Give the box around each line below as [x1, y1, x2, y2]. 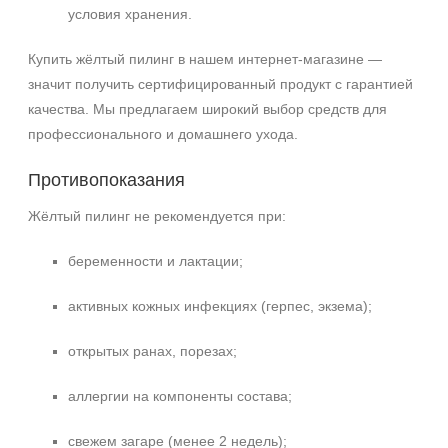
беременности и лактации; [68, 253, 243, 269]
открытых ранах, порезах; [68, 343, 237, 359]
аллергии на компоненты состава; [68, 388, 292, 404]
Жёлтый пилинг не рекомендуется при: [28, 208, 286, 224]
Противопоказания [28, 170, 185, 190]
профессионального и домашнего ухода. [28, 126, 298, 142]
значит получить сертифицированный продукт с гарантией [28, 76, 413, 92]
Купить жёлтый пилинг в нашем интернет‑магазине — [28, 51, 382, 67]
